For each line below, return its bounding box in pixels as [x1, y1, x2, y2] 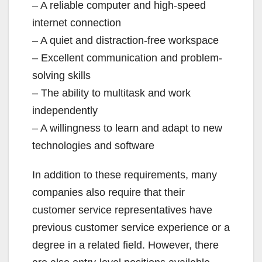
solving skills [32, 70, 91, 81]
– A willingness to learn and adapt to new [32, 122, 222, 134]
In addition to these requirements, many [32, 169, 217, 181]
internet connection [32, 17, 121, 29]
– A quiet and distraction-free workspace [32, 35, 219, 46]
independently [32, 105, 98, 116]
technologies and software [32, 140, 154, 151]
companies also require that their [32, 187, 185, 198]
